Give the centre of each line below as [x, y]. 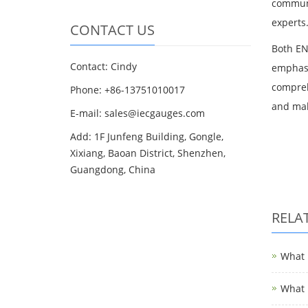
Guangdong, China [113, 169]
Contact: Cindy [103, 66]
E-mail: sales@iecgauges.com [137, 113]
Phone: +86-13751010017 [128, 90]
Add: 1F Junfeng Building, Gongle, [147, 136]
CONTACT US [112, 30]
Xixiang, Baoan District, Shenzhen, [148, 153]
